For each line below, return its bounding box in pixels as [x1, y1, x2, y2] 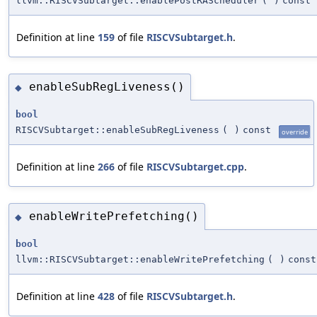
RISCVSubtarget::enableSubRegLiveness [16, 124, 219, 135]
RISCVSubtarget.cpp [146, 159, 244, 173]
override [282, 127, 308, 137]
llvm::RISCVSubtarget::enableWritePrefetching [16, 253, 265, 265]
